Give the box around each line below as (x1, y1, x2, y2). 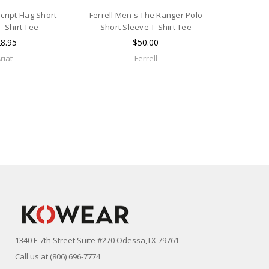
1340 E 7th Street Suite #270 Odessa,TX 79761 (14, 235, 179, 246)
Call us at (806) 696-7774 (14, 251, 100, 262)
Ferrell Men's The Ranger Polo (89, 9, 203, 20)
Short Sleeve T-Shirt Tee (100, 21, 192, 32)
